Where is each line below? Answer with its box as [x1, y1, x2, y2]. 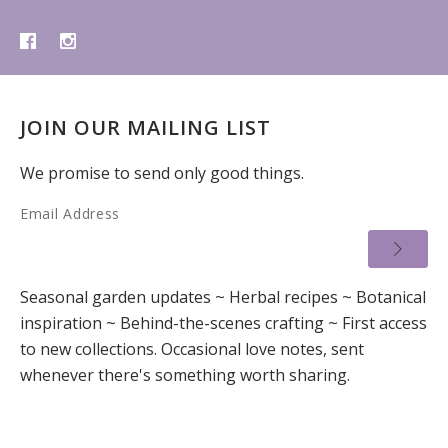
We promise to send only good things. [20, 162, 304, 185]
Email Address [20, 204, 121, 224]
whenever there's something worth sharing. [20, 364, 350, 387]
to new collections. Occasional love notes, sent [20, 338, 364, 361]
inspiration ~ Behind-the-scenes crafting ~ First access [20, 312, 427, 335]
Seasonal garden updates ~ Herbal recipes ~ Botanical [20, 286, 426, 309]
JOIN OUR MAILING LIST [20, 114, 271, 142]
